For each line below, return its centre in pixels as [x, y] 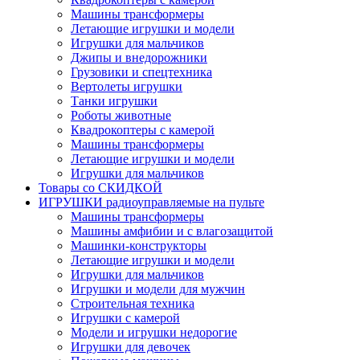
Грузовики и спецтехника [141, 72]
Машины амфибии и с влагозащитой [172, 231]
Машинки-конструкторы [139, 245]
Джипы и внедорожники [139, 57]
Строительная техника [133, 303]
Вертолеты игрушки [127, 86]
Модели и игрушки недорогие [154, 332]
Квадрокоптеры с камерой [143, 129]
